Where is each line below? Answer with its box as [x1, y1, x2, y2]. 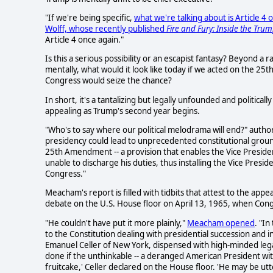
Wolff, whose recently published [45, 23, 166, 35]
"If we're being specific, [45, 12, 134, 24]
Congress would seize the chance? [45, 75, 172, 87]
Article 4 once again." [45, 34, 124, 46]
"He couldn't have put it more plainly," [45, 217, 187, 229]
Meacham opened [187, 217, 255, 229]
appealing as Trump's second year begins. [45, 105, 200, 116]
